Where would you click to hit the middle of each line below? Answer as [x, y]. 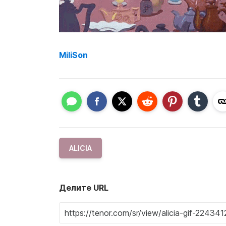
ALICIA [80, 148]
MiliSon [73, 55]
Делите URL [84, 187]
